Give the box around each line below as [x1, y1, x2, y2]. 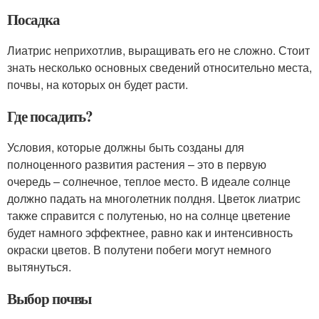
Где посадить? [7, 105, 93, 127]
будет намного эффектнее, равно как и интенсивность [7, 224, 293, 241]
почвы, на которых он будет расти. [7, 75, 188, 93]
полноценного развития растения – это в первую [7, 155, 266, 172]
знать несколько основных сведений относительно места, [7, 58, 312, 75]
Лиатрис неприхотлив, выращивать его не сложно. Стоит [7, 41, 310, 58]
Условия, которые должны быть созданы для [7, 138, 244, 155]
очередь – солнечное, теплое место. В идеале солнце [7, 172, 291, 189]
